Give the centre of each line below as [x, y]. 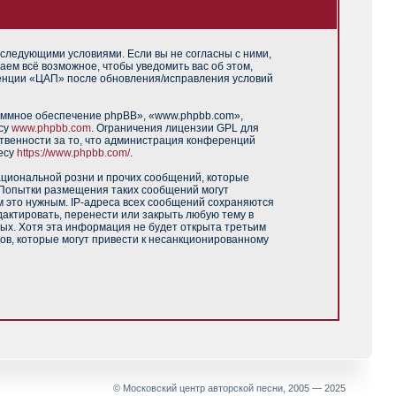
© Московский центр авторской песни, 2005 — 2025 [229, 388]
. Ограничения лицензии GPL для [175, 128]
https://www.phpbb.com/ [73, 153]
